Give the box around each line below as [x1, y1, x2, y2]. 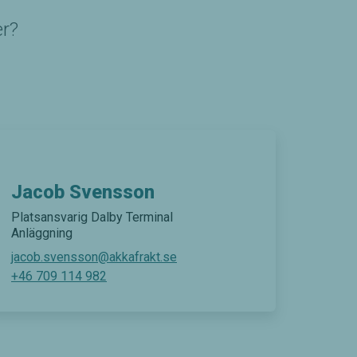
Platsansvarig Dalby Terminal [11, 210, 173, 225]
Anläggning [11, 226, 73, 241]
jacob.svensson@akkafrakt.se [11, 249, 177, 265]
